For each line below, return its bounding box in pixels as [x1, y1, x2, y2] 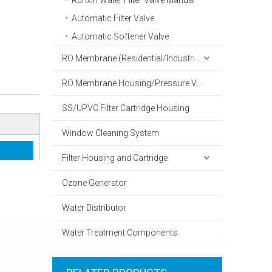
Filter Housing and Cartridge [62, 153, 168, 163]
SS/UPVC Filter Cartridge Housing [62, 103, 189, 113]
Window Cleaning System [62, 128, 159, 138]
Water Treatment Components [62, 228, 177, 237]
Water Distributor [62, 203, 126, 212]
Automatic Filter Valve [72, 13, 154, 23]
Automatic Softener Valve [72, 32, 169, 41]
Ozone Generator [62, 178, 127, 188]
